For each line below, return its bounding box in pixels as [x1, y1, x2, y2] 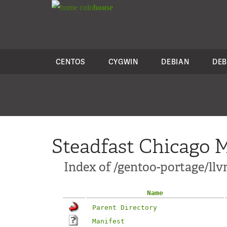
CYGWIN [108, 57, 138, 66]
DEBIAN [161, 57, 190, 66]
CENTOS [55, 57, 85, 66]
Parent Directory [92, 204, 157, 211]
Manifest [92, 217, 125, 225]
